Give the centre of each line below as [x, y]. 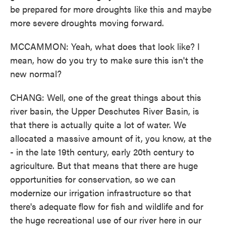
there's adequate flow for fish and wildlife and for [107, 206]
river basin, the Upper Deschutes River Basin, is [105, 111]
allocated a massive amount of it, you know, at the [111, 138]
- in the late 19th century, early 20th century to [102, 152]
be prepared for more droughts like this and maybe [111, 9]
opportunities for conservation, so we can [93, 179]
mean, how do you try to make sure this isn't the [107, 60]
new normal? [36, 73]
